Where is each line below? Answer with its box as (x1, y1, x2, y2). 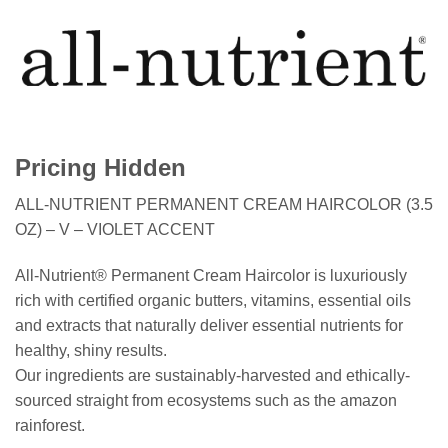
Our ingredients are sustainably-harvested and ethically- (15, 366, 410, 384)
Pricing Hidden (15, 154, 186, 182)
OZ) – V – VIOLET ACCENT (15, 221, 215, 239)
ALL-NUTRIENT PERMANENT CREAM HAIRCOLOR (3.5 (15, 196, 433, 214)
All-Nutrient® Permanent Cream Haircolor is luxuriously (15, 266, 407, 284)
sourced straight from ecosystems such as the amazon (15, 391, 397, 409)
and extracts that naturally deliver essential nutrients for (15, 316, 403, 334)
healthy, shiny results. (15, 341, 167, 359)
